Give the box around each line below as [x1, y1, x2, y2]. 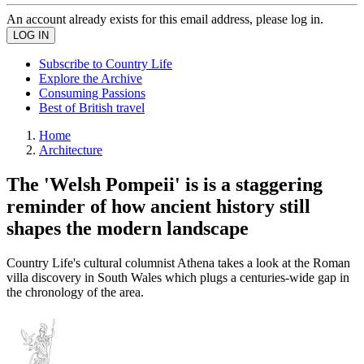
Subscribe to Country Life [39, 57, 172, 71]
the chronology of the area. [6, 284, 144, 299]
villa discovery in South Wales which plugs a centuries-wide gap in [6, 270, 349, 284]
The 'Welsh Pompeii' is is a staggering [6, 173, 323, 195]
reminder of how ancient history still [6, 195, 310, 217]
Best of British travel [39, 101, 145, 115]
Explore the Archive [39, 71, 142, 85]
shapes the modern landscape [6, 217, 249, 239]
